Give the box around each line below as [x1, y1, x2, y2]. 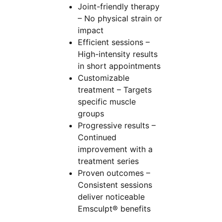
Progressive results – [77, 120, 156, 130]
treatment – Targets [77, 84, 152, 95]
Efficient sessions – [77, 37, 150, 47]
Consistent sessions [77, 179, 152, 190]
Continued [77, 132, 116, 142]
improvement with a [77, 144, 153, 154]
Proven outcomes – [77, 167, 150, 178]
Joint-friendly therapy [77, 1, 160, 11]
